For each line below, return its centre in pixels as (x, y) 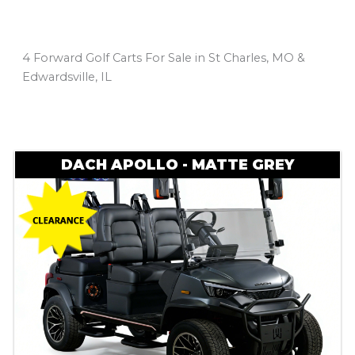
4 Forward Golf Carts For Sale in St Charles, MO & (163, 58)
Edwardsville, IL (67, 77)
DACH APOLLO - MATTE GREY (177, 165)
